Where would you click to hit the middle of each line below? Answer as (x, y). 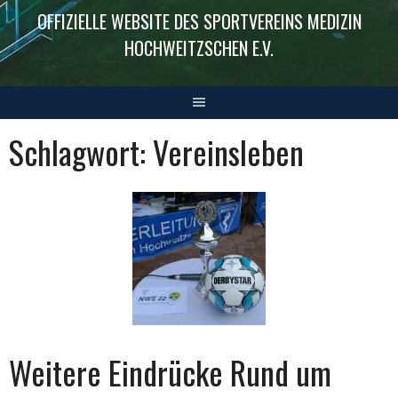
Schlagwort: (81, 152)
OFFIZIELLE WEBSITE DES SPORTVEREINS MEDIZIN (199, 22)
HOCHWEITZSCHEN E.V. (199, 48)
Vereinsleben (228, 152)
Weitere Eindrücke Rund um (170, 372)
